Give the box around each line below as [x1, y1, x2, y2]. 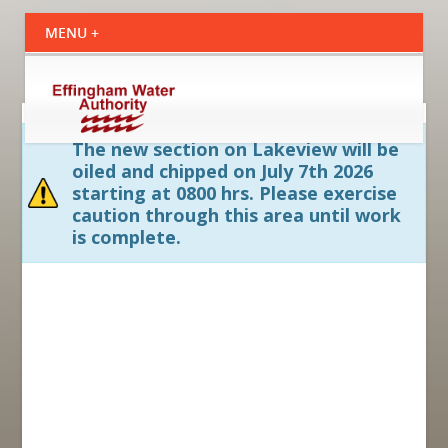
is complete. [72, 224, 182, 249]
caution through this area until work [72, 202, 402, 227]
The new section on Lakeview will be [72, 136, 400, 161]
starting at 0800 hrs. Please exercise [72, 180, 398, 205]
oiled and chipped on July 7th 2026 [72, 158, 374, 183]
